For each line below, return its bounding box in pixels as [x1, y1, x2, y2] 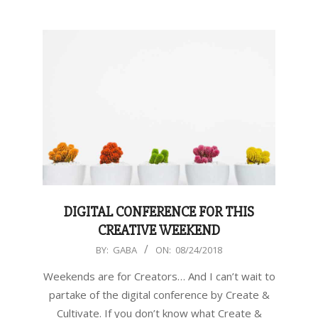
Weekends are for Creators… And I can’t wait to [43, 268, 275, 283]
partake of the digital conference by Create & [48, 287, 270, 302]
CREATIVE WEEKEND [98, 221, 220, 239]
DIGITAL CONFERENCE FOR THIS [64, 202, 254, 221]
